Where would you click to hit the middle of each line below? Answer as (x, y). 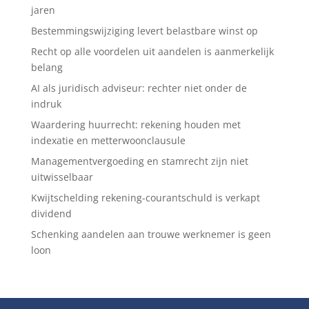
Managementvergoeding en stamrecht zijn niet (139, 161)
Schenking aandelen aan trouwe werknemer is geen (151, 234)
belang (47, 67)
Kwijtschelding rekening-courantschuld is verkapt (145, 197)
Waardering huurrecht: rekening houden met (136, 124)
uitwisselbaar (62, 177)
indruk (46, 103)
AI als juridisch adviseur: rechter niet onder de (139, 88)
